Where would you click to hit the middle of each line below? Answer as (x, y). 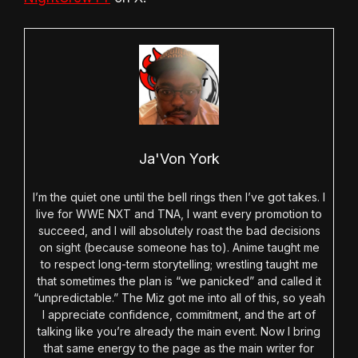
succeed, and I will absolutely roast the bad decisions (179, 231)
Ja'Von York (179, 159)
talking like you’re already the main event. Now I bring (179, 332)
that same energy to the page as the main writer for (179, 348)
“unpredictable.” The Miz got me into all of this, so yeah (179, 298)
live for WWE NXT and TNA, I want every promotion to (179, 214)
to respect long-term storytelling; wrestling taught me (179, 265)
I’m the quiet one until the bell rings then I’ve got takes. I (179, 197)
